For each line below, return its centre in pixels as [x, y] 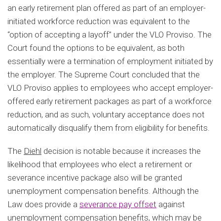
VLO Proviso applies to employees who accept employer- [110, 88]
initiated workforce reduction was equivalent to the [99, 21]
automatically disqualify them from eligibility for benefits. [110, 128]
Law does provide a [43, 204]
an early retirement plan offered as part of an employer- [107, 8]
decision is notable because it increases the [121, 151]
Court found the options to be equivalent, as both [96, 48]
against [171, 204]
